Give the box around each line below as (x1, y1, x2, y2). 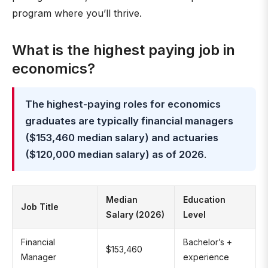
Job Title (21, 202, 59, 212)
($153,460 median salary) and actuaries (25, 132, 218, 144)
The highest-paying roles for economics (25, 98, 221, 110)
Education (183, 194, 226, 205)
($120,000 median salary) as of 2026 (25, 148, 204, 160)
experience (183, 252, 229, 262)
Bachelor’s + (183, 237, 232, 247)
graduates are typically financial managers (25, 115, 233, 127)
